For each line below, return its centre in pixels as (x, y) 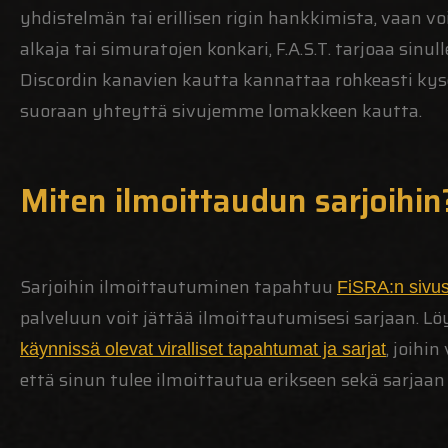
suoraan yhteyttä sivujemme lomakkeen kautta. (221, 111)
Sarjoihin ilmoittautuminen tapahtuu (178, 286)
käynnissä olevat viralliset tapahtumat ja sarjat (203, 348)
